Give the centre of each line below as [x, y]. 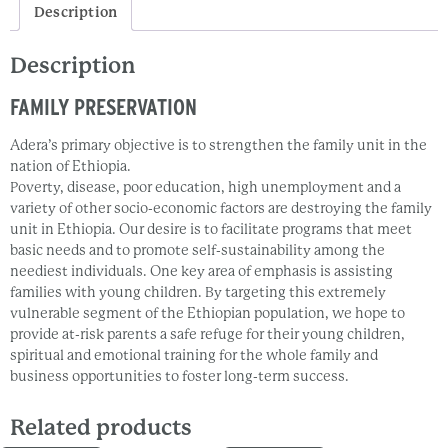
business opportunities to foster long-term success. [179, 376]
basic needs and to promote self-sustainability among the [197, 250]
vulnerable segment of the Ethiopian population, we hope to [207, 313]
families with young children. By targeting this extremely [198, 292]
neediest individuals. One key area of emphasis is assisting [201, 271]
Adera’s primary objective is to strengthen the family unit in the [218, 145]
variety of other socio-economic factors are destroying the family [221, 208]
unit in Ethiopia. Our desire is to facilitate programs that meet [211, 229]
